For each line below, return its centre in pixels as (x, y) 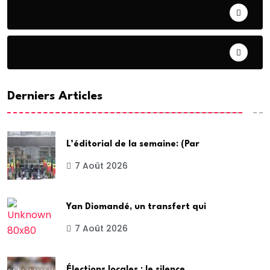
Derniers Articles (55, 96)
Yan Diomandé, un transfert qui (136, 207)
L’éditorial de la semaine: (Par (133, 144)
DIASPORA (49, 52)
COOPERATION (60, 12)
